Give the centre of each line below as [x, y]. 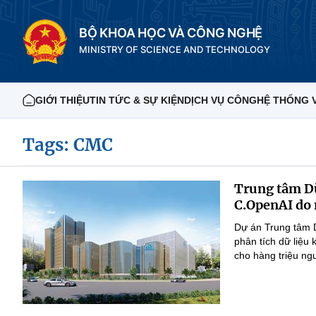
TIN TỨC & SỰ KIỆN [137, 100]
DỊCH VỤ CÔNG [220, 100]
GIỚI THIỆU [62, 100]
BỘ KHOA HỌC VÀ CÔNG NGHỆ [171, 33]
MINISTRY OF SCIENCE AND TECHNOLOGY [175, 49]
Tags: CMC [68, 145]
